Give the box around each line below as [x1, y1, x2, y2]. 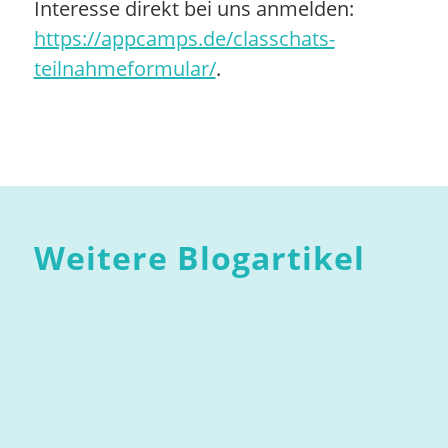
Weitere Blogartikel [33, 235, 365, 279]
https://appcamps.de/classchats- [33, 24, 335, 52]
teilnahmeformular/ [33, 54, 216, 82]
